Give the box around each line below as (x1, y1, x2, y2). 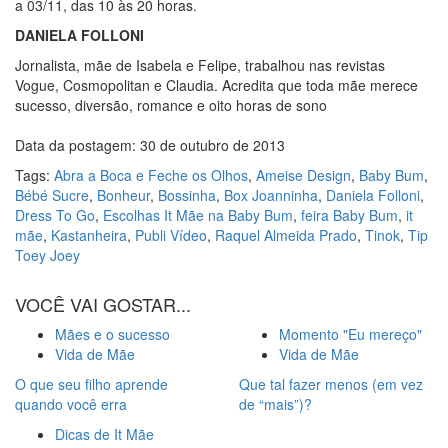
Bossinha (158, 185, 216, 206)
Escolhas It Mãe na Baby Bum (103, 205, 293, 226)
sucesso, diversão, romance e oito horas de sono (15, 95, 327, 116)
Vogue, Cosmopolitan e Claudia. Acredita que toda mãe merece (15, 75, 418, 96)
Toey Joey (15, 245, 80, 266)
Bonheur (97, 185, 150, 206)
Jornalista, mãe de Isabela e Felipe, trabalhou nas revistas (15, 55, 385, 76)
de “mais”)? (239, 394, 312, 415)
